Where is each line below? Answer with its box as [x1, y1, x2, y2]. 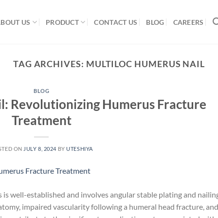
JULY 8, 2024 [23, 145, 57, 152]
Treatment [11, 112, 72, 127]
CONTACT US [94, 18, 138, 26]
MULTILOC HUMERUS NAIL [86, 58, 205, 69]
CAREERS [173, 18, 204, 26]
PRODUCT [45, 18, 79, 26]
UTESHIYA [66, 145, 93, 152]
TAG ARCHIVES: [13, 58, 86, 69]
